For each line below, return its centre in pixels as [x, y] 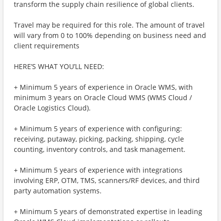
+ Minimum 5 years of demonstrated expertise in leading [108, 211]
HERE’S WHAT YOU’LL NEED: [59, 66]
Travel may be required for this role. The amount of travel [109, 25]
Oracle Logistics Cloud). [52, 108]
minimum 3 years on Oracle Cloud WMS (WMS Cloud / [103, 97]
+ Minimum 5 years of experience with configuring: [98, 129]
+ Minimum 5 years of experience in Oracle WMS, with [103, 87]
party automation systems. [58, 191]
